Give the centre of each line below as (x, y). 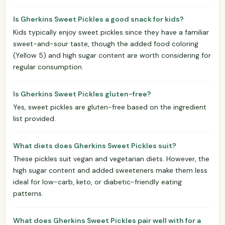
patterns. (28, 193)
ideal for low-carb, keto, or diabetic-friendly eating (97, 182)
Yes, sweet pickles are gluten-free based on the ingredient (110, 107)
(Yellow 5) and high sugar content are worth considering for (112, 55)
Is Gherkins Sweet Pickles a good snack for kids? (98, 19)
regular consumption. (48, 67)
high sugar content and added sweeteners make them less (110, 170)
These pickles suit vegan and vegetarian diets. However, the (111, 158)
